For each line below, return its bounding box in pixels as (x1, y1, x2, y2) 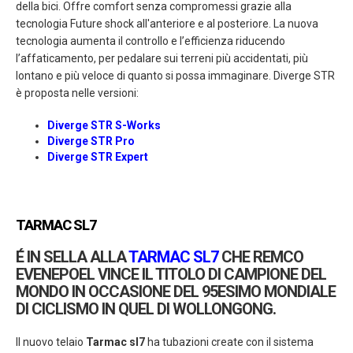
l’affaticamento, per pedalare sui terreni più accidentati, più (16, 52, 308, 65)
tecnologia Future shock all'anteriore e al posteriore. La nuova (16, 17, 318, 31)
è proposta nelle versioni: (16, 87, 141, 100)
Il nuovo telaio (16, 336, 86, 349)
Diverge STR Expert (47, 150, 148, 164)
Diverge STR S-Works (47, 119, 161, 132)
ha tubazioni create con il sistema (145, 336, 314, 349)
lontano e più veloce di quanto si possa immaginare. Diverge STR (16, 69, 335, 83)
